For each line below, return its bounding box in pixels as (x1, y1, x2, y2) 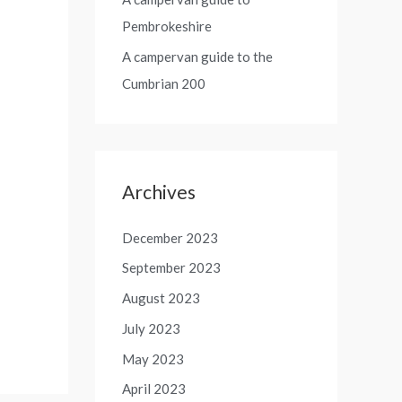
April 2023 (122, 380, 186, 398)
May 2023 (122, 350, 184, 367)
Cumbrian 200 (122, 74, 205, 92)
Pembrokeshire (122, 17, 212, 34)
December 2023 (122, 229, 218, 246)
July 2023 (122, 319, 180, 336)
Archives (122, 179, 196, 203)
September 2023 (122, 259, 221, 276)
